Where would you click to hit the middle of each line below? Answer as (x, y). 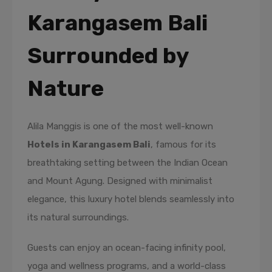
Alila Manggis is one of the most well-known (120, 126)
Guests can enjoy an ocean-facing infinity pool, (127, 248)
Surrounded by (108, 56)
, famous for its (183, 144)
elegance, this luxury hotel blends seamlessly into (131, 199)
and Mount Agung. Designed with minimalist (120, 181)
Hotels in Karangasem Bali (89, 144)
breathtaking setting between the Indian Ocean (127, 163)
